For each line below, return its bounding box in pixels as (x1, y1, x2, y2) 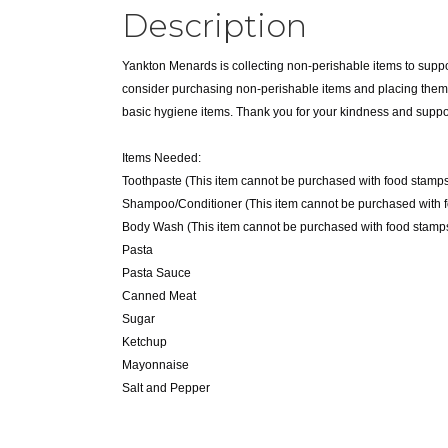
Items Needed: (122, 150, 201, 165)
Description (122, 5, 307, 45)
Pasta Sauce (122, 265, 191, 280)
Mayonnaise (122, 357, 189, 372)
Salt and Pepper (122, 380, 210, 395)
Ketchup (122, 334, 167, 349)
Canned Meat (122, 288, 196, 303)
